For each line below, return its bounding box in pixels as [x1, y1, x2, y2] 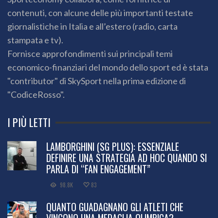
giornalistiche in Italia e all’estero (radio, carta [7, 21, 178, 32]
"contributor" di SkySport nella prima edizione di [7, 75, 186, 87]
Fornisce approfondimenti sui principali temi [7, 48, 173, 59]
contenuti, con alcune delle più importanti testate [7, 7, 193, 18]
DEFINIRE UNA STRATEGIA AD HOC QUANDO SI [46, 150, 207, 165]
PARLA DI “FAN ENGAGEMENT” [46, 162, 150, 177]
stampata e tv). [7, 35, 63, 46]
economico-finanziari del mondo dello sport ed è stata [7, 62, 208, 73]
